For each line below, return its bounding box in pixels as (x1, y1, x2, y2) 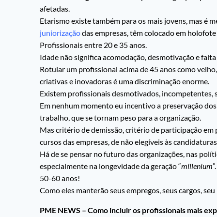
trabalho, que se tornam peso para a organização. (40, 113, 201, 123)
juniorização (40, 28, 80, 38)
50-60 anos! (40, 173, 80, 183)
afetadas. (40, 4, 70, 14)
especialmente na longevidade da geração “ (40, 161, 181, 171)
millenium (181, 161, 213, 171)
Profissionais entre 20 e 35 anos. (40, 40, 147, 50)
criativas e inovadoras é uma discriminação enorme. (40, 77, 209, 86)
